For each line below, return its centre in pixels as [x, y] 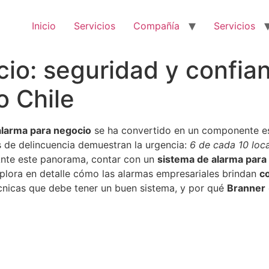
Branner [246, 188]
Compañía [156, 26]
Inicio [44, 26]
